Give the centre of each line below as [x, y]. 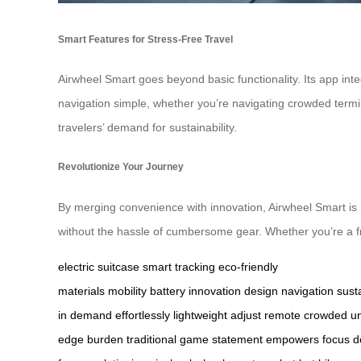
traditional [151, 339]
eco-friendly [248, 266]
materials [81, 290]
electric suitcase [99, 266]
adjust [246, 315]
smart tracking [179, 266]
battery [168, 290]
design [261, 290]
